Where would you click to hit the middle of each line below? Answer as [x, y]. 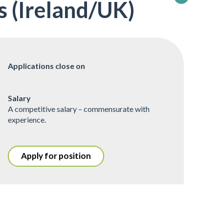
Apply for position [56, 155]
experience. [27, 119]
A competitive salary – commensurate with [79, 109]
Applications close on [47, 66]
